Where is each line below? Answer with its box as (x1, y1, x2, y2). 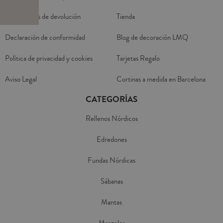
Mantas (101, 197, 122, 208)
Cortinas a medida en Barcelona (116, 74, 206, 85)
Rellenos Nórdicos (85, 113, 138, 124)
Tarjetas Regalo (116, 53, 160, 64)
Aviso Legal (5, 74, 37, 85)
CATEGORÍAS (86, 93, 137, 106)
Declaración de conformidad (5, 32, 85, 43)
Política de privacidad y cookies (5, 53, 93, 64)
